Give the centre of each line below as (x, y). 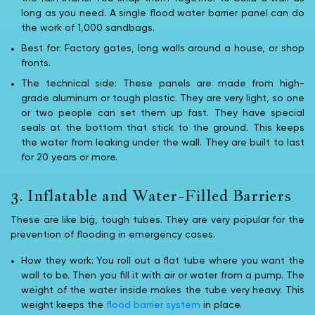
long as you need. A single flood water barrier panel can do (163, 13)
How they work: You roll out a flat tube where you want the (163, 261)
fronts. (36, 63)
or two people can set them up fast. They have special (163, 113)
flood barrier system (153, 305)
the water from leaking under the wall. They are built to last (163, 142)
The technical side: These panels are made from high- (163, 83)
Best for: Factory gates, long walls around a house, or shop (163, 48)
